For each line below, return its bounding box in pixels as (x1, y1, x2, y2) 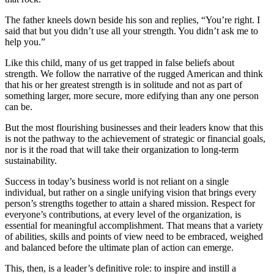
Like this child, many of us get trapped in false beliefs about (5, 57, 234, 68)
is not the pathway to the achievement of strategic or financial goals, (5, 133, 265, 144)
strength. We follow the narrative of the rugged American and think (5, 68, 263, 80)
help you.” (5, 37, 45, 48)
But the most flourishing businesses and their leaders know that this (5, 122, 263, 133)
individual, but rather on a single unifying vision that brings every (5, 187, 256, 198)
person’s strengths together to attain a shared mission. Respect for (5, 198, 255, 209)
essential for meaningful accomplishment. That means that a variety (5, 220, 263, 231)
